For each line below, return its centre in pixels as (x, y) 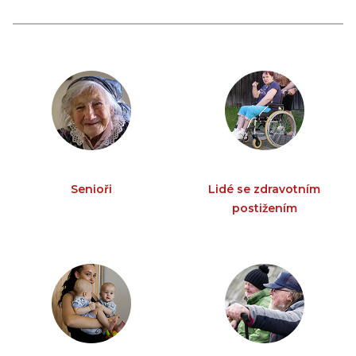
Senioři (92, 189)
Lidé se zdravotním (265, 189)
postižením (264, 208)
